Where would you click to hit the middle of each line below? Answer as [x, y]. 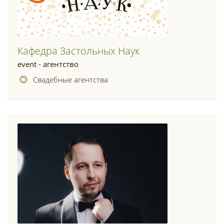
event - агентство [48, 64]
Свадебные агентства [70, 79]
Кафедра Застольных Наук [78, 51]
